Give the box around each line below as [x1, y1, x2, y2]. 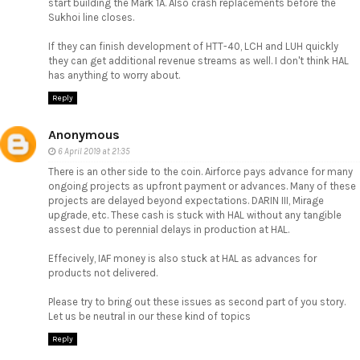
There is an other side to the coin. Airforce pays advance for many [48, 165, 353, 178]
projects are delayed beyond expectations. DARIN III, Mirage [48, 194, 324, 207]
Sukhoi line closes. [48, 11, 134, 24]
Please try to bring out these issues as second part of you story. [48, 295, 346, 308]
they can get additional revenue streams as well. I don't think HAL [48, 55, 349, 67]
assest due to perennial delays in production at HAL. [48, 223, 289, 235]
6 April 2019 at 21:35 [58, 145, 130, 157]
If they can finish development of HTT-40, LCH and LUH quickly [48, 40, 338, 53]
